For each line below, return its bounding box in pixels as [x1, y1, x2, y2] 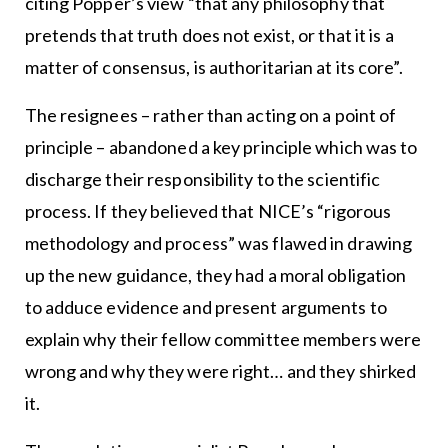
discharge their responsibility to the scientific [24, 168, 381, 190]
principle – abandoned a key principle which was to [24, 136, 418, 158]
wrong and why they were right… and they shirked [24, 360, 417, 382]
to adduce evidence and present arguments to [24, 296, 387, 318]
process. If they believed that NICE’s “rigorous [24, 200, 392, 222]
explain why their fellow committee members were [24, 328, 422, 350]
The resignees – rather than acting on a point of [24, 104, 397, 126]
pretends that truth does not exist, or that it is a [24, 24, 394, 46]
